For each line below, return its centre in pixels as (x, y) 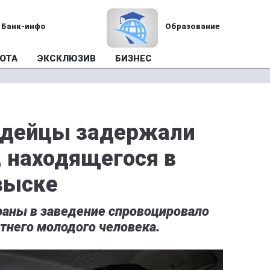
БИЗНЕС (133, 58)
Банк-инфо (24, 26)
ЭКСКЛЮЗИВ (66, 58)
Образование (192, 26)
